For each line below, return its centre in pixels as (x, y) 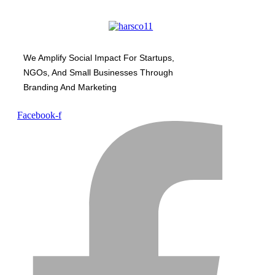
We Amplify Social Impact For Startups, (99, 58)
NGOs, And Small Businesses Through (98, 73)
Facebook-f (39, 115)
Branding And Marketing (70, 87)
